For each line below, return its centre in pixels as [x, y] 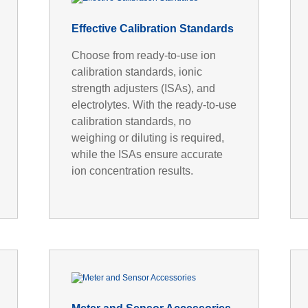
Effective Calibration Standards [152, 28]
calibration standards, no [131, 121]
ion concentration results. [132, 170]
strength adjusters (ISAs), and [143, 88]
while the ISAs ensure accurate [147, 154]
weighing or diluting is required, [147, 137]
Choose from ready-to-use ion [143, 55]
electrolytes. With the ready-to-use [154, 104]
